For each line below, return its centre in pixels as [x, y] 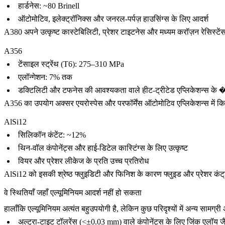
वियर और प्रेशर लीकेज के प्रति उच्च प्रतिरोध [83, 161]
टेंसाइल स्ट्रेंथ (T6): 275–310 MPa [71, 64]
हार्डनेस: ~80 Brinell [49, 6]
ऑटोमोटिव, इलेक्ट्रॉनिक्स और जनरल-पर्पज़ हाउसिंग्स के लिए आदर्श [113, 19]
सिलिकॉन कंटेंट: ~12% [52, 135]
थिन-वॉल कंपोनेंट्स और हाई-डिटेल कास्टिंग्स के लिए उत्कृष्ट [103, 148]
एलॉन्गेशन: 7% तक [45, 77]
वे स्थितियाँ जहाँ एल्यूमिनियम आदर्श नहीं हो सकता [73, 192]
